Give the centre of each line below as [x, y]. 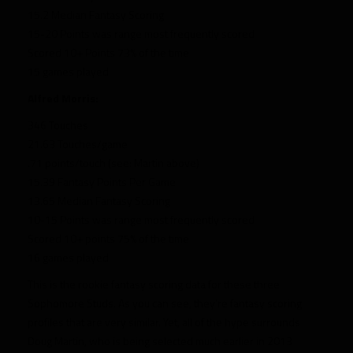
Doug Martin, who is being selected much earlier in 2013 [160, 341]
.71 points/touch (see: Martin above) [113, 163]
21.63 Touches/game [78, 144]
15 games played [68, 71]
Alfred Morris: [63, 98]
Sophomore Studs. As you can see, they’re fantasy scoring [165, 303]
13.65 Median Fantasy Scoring [99, 201]
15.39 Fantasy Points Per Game [102, 182]
